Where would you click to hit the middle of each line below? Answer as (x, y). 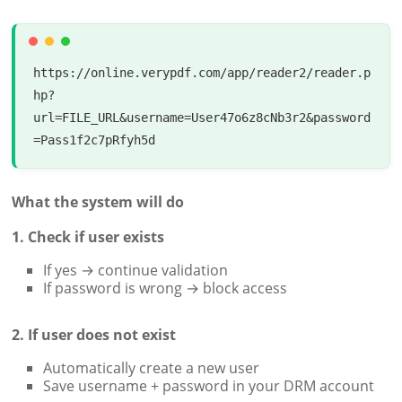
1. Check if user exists (88, 236)
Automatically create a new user (152, 367)
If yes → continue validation (136, 270)
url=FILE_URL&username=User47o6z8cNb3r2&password (202, 117)
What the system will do (98, 201)
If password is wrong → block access (166, 288)
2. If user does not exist (94, 334)
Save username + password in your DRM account (209, 385)
